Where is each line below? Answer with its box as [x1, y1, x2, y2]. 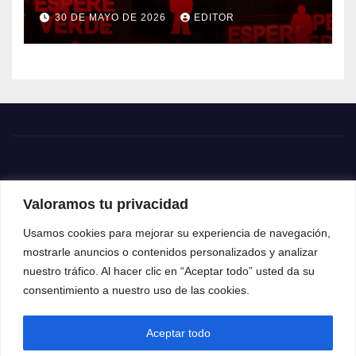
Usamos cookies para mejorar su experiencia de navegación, [23, 226, 331, 239]
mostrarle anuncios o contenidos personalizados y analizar [23, 245, 318, 258]
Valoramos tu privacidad [23, 195, 188, 212]
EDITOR [194, 12, 234, 23]
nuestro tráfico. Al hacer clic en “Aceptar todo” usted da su [23, 264, 315, 277]
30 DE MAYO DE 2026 [55, 12, 169, 23]
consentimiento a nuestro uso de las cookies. [23, 283, 250, 296]
